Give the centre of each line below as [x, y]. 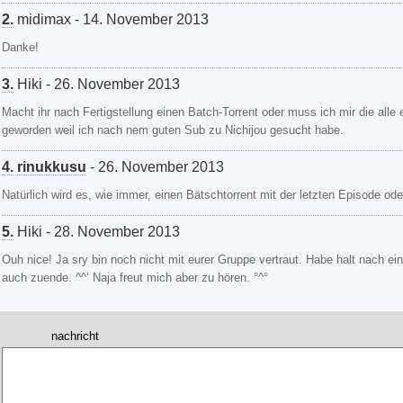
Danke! [20, 47]
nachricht [75, 336]
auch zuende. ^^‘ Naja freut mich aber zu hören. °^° [135, 278]
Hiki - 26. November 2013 [97, 84]
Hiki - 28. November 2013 [97, 231]
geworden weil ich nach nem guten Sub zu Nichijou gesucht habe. [173, 130]
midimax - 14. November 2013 [111, 19]
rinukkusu [52, 166]
